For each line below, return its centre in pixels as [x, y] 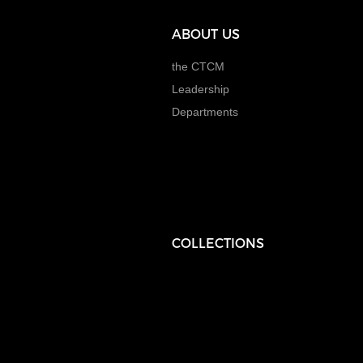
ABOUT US [206, 34]
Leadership [201, 89]
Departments [205, 112]
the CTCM [198, 66]
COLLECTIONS [218, 243]
